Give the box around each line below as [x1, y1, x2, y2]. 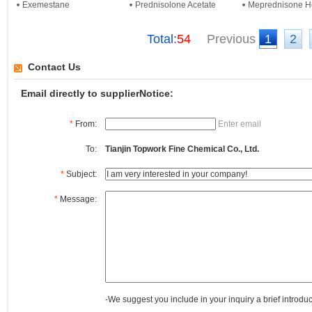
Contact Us [28, 61, 81, 72]
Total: [146, 32, 177, 46]
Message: [58, 194, 97, 204]
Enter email [218, 119, 261, 129]
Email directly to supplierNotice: [21, 88, 173, 99]
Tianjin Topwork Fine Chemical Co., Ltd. [105, 144, 259, 154]
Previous [206, 32, 256, 46]
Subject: [64, 169, 97, 179]
